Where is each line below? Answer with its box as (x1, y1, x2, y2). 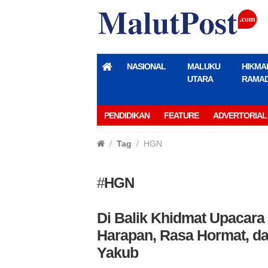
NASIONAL (127, 61, 166, 71)
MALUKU (187, 61, 220, 71)
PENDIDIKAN (104, 110, 150, 120)
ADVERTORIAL (213, 110, 267, 120)
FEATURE (164, 110, 199, 120)
